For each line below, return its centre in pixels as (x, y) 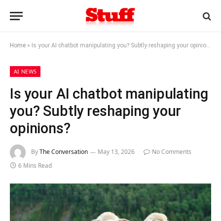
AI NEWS (25, 71)
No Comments (172, 152)
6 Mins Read (35, 166)
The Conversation (64, 152)
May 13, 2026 (116, 152)
